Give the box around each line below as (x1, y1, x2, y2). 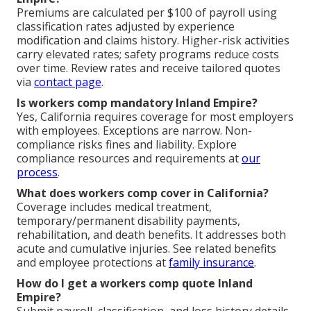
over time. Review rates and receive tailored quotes (17, 60, 280, 76)
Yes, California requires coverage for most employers (17, 108, 294, 124)
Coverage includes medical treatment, (17, 199, 212, 215)
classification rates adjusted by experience (17, 18, 235, 34)
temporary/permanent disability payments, (17, 212, 240, 228)
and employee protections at (17, 254, 169, 270)
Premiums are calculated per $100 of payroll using (17, 4, 277, 20)
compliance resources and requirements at (17, 150, 242, 166)
